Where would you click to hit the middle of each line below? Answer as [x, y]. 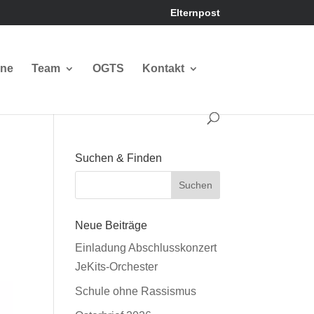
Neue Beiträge [111, 225]
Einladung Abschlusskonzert [146, 248]
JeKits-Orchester [117, 267]
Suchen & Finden [119, 158]
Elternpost [195, 12]
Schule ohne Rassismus [136, 291]
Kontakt [164, 68]
